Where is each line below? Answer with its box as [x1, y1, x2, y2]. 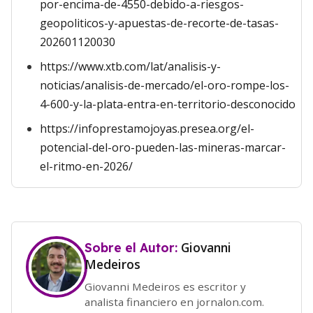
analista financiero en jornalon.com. [85, 294, 264, 309]
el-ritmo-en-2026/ [40, 159, 133, 174]
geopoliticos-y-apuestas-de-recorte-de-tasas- [40, 15, 279, 31]
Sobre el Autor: [85, 240, 181, 255]
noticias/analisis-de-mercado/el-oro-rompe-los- [40, 78, 289, 93]
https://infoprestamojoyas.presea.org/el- [40, 121, 254, 136]
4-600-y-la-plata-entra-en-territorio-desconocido [40, 96, 296, 112]
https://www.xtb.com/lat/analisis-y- [40, 59, 221, 74]
